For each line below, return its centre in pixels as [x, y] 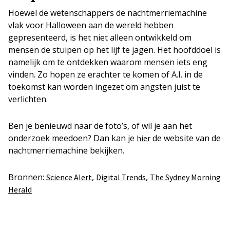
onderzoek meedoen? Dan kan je [72, 138]
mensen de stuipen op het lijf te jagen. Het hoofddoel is [114, 50]
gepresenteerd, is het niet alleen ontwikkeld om [100, 38]
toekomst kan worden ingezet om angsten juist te [104, 87]
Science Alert [69, 177]
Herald [20, 190]
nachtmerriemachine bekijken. [66, 151]
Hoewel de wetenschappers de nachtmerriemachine [108, 13]
